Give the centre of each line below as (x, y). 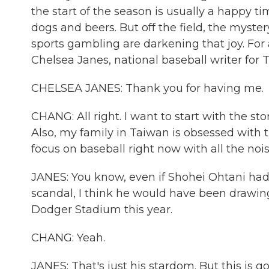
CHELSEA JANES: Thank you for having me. (147, 88)
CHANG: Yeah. (68, 238)
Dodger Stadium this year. (102, 210)
